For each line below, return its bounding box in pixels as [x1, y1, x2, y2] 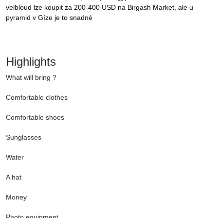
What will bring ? [6, 73, 56, 82]
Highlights [6, 55, 56, 69]
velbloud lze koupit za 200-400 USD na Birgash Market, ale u [6, 3, 193, 12]
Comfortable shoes [6, 113, 64, 122]
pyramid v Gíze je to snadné [6, 14, 92, 22]
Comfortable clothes [6, 93, 68, 102]
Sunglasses [6, 133, 41, 142]
